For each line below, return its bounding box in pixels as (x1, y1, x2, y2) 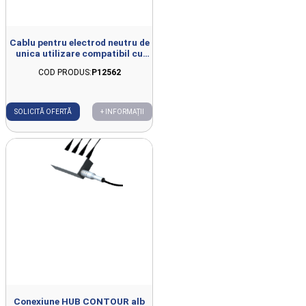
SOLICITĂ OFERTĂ (14, 108, 72, 116)
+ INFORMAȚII (100, 108, 144, 116)
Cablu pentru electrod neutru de (9, 37, 150, 48)
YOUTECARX (51, 59, 107, 70)
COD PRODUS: (38, 68, 92, 78)
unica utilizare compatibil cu (16, 48, 143, 59)
